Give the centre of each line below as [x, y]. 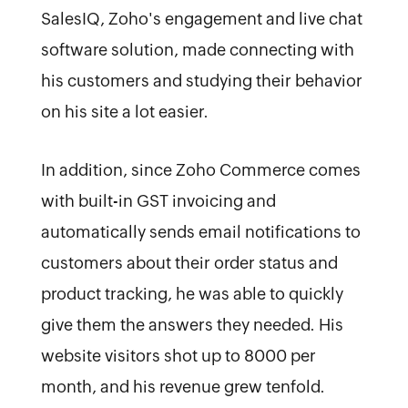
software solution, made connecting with [197, 49]
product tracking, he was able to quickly [192, 293]
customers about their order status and [189, 262]
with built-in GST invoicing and [158, 200]
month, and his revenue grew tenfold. [183, 386]
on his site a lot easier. [124, 111]
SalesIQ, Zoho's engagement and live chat [201, 18]
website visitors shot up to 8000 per [178, 355]
